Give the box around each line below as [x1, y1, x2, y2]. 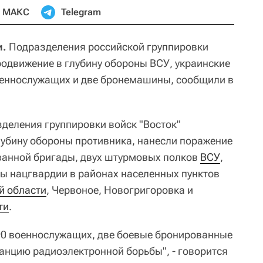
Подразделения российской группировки [6, 40, 208, 53]
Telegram [61, 6, 101, 18]
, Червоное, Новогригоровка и [46, 183, 193, 196]
